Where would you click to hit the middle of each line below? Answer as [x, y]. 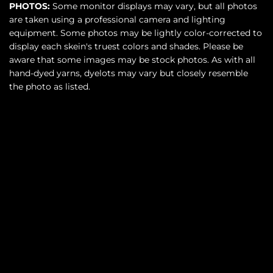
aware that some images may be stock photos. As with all [132, 60]
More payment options [136, 242]
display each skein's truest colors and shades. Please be [126, 47]
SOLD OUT [114, 176]
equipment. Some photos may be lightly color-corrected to [136, 33]
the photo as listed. [50, 87]
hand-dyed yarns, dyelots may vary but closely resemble [129, 73]
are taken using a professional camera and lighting [117, 20]
